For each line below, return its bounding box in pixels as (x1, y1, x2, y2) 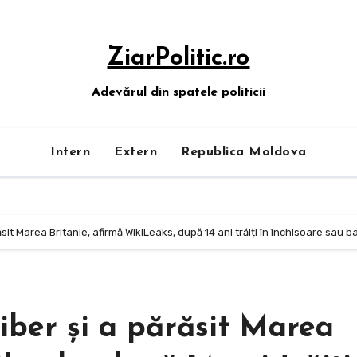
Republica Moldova (181, 146, 307, 159)
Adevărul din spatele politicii (91, 86, 265, 99)
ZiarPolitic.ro (107, 46, 250, 71)
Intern (50, 146, 91, 159)
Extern (114, 146, 158, 159)
